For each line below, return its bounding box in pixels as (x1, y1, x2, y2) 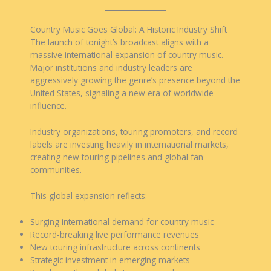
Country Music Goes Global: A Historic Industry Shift (30, 23, 227, 35)
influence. (30, 99, 67, 111)
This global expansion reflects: (30, 189, 147, 201)
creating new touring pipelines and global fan (30, 151, 203, 163)
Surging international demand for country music (30, 215, 214, 227)
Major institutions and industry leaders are (30, 61, 192, 73)
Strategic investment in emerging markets (30, 253, 190, 266)
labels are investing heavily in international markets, (30, 138, 229, 150)
